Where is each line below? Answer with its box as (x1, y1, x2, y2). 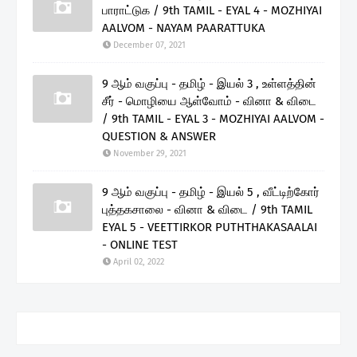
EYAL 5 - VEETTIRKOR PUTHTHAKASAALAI (102, 219, 317, 234)
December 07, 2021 (113, 39, 186, 50)
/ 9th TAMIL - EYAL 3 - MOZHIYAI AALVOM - (102, 111, 324, 126)
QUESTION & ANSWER (102, 128, 216, 143)
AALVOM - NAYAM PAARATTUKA (102, 20, 265, 35)
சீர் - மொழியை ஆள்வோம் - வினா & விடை (102, 93, 316, 108)
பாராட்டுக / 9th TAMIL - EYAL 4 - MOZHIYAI (102, 2, 322, 18)
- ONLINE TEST (102, 237, 178, 252)
